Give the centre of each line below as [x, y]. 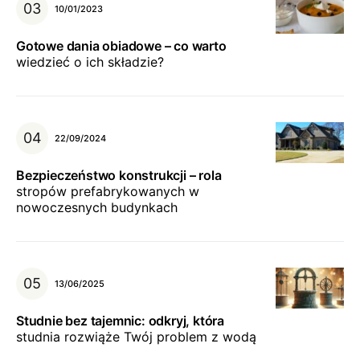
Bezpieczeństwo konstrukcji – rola [119, 175]
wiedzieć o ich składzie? [90, 62]
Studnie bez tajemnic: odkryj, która [121, 321]
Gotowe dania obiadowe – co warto [121, 46]
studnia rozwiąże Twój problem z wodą [136, 337]
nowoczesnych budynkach [97, 207]
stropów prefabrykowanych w [108, 191]
